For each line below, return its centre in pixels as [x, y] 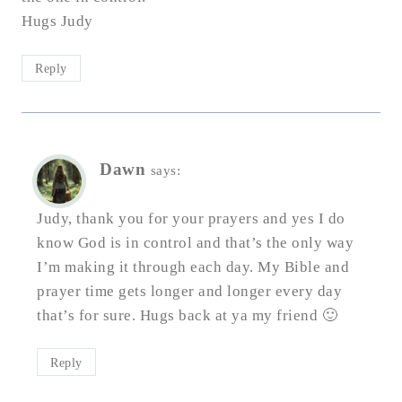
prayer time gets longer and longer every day [189, 291]
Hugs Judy [57, 22]
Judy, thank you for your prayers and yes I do [191, 218]
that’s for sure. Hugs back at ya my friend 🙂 [187, 315]
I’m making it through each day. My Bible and [193, 267]
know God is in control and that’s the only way [195, 242]
